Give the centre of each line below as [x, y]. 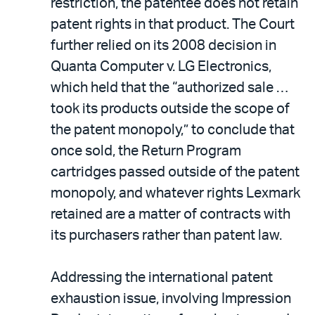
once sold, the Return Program [146, 151]
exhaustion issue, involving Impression [171, 299]
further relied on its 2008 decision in [163, 46]
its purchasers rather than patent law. [166, 236]
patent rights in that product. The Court [173, 25]
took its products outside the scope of [170, 109]
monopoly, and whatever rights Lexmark [175, 193]
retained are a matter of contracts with [171, 214]
